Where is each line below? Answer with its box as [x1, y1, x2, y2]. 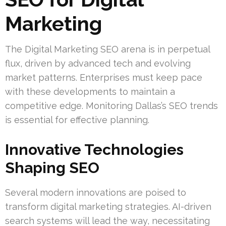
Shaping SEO [5, 159, 99, 177]
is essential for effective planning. [5, 115, 149, 126]
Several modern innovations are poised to [5, 187, 186, 198]
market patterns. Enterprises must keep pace [5, 72, 202, 83]
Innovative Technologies [5, 141, 184, 159]
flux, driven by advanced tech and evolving [5, 58, 191, 69]
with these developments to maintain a [5, 86, 175, 97]
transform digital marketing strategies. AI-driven [5, 201, 211, 212]
